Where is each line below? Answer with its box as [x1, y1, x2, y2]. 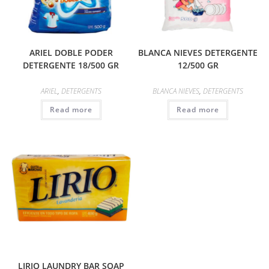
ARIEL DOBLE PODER [29, 47, 113, 59]
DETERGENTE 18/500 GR [23, 59, 119, 71]
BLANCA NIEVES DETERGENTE [138, 47, 258, 59]
